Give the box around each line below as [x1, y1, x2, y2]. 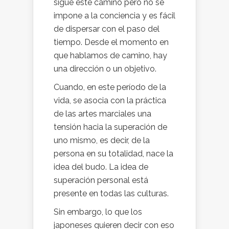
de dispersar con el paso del [54, 24, 159, 34]
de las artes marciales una [54, 108, 151, 119]
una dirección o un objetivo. [54, 63, 156, 74]
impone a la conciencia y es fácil [54, 10, 175, 20]
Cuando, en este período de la [54, 82, 166, 92]
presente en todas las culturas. [54, 188, 169, 198]
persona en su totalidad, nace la [54, 148, 173, 158]
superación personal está [54, 175, 148, 185]
